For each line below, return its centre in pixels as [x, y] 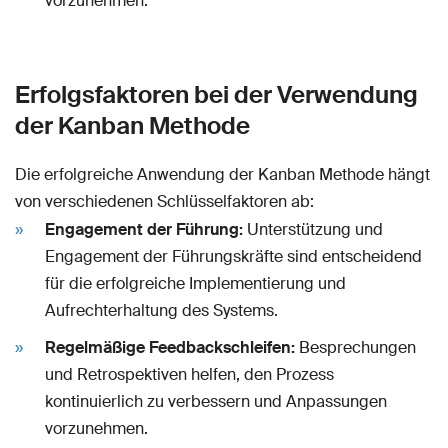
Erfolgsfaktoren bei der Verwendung [216, 94]
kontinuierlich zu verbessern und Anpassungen [216, 401]
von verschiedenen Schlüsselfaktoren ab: [164, 201]
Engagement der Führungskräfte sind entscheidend [233, 256]
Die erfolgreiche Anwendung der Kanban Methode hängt [222, 174]
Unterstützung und [313, 229]
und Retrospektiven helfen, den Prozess [189, 374]
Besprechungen [355, 347]
